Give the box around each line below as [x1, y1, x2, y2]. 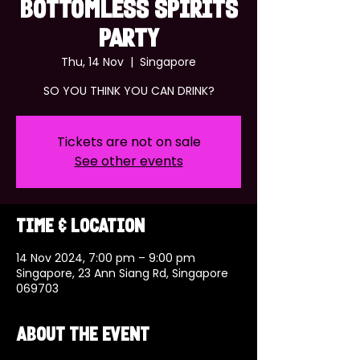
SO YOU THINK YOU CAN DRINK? [43, 83, 215, 99]
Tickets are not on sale [56, 133, 201, 151]
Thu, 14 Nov [61, 54, 124, 70]
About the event [16, 328, 149, 344]
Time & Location [16, 219, 145, 235]
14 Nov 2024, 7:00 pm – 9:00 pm [16, 250, 195, 266]
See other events [74, 152, 183, 170]
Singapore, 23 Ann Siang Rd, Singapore [16, 265, 228, 281]
